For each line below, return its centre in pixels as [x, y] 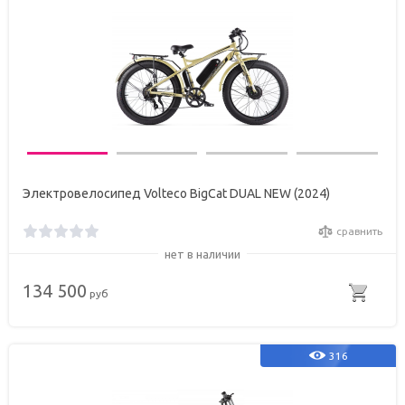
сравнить [359, 231]
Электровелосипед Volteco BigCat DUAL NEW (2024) [176, 193]
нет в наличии [202, 254]
